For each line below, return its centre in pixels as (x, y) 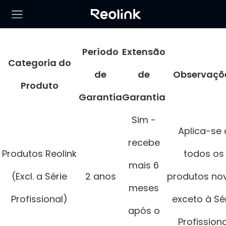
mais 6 (144, 165)
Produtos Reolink (39, 154)
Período (100, 52)
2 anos (100, 176)
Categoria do (39, 63)
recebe (144, 143)
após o (144, 211)
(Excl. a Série (39, 176)
